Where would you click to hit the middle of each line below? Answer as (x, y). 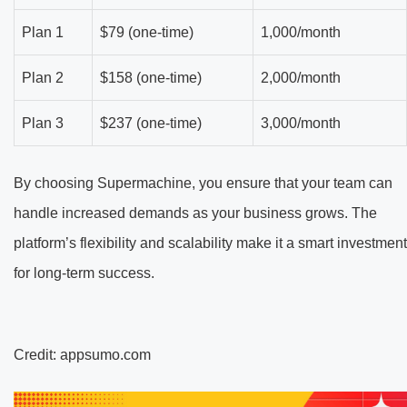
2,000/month (301, 78)
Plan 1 (43, 33)
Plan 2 (43, 78)
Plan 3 (43, 124)
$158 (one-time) (151, 78)
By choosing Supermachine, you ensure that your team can (203, 184)
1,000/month (301, 33)
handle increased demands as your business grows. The (195, 213)
